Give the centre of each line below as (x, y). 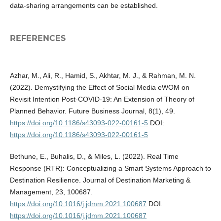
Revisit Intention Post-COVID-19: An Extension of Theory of (102, 99)
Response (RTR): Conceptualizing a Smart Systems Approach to (110, 168)
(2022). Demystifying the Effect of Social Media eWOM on (99, 88)
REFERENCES (37, 38)
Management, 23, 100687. (51, 192)
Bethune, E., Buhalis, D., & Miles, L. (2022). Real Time (94, 157)
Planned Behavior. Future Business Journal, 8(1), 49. (92, 111)
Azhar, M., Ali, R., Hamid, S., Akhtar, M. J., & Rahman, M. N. (103, 76)
